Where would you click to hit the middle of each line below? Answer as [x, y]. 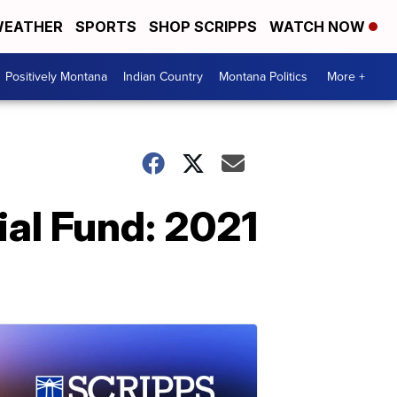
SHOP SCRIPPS [203, 27]
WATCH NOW [319, 27]
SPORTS [106, 27]
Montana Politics [263, 77]
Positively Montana [56, 77]
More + [346, 77]
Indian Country [163, 77]
